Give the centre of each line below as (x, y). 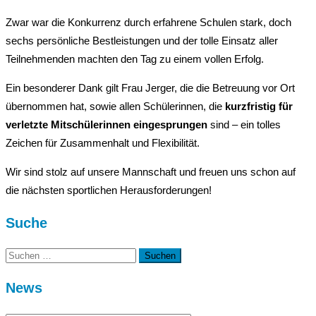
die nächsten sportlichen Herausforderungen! (109, 190)
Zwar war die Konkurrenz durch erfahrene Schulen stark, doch (148, 22)
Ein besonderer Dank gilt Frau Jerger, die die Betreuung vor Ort (150, 87)
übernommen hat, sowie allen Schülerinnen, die (115, 106)
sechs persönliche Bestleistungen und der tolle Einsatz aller (142, 40)
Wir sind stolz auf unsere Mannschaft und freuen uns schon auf (151, 171)
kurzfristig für (259, 106)
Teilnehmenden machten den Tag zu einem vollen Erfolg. (135, 59)
